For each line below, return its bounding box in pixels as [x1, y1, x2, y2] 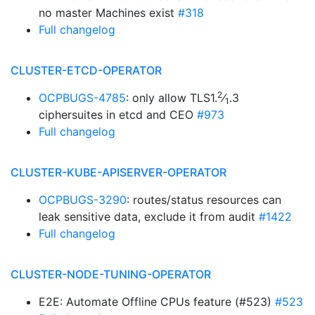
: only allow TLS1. [126, 91, 217, 105]
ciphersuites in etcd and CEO [39, 108, 197, 122]
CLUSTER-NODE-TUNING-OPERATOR [11, 267, 211, 281]
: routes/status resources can [127, 193, 281, 207]
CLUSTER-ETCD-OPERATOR [11, 63, 162, 77]
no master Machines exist [39, 6, 178, 20]
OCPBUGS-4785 [39, 91, 126, 105]
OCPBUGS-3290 [39, 193, 127, 207]
